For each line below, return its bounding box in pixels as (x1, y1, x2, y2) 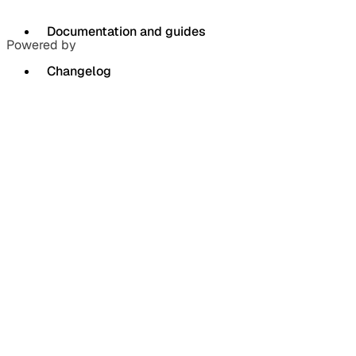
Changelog (47, 62, 111, 79)
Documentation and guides (47, 22, 206, 40)
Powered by (6, 36, 76, 53)
